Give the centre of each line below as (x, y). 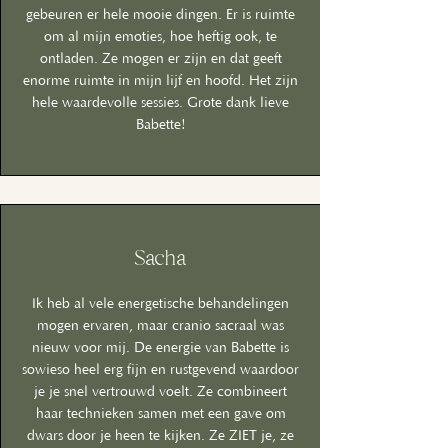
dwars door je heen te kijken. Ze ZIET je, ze (160, 436)
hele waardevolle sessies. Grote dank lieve (160, 103)
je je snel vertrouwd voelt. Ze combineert (160, 392)
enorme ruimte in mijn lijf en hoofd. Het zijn (160, 81)
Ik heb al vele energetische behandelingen (160, 304)
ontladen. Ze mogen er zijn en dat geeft (160, 59)
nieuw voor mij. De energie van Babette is (160, 348)
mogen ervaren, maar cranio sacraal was (160, 326)
